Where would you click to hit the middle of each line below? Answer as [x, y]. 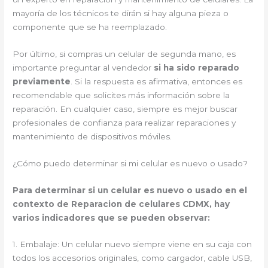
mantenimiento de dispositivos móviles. [92, 136]
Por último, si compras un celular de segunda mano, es [124, 54]
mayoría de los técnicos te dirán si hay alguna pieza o [121, 13]
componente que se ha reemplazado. [90, 27]
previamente [42, 81]
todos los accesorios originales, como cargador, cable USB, [133, 258]
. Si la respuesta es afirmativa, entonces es [157, 81]
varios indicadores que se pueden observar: [112, 217]
